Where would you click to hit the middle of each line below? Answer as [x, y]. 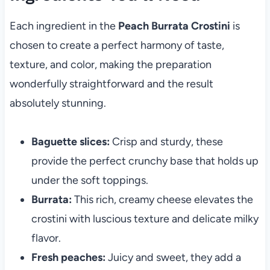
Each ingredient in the [64, 26]
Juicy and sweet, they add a [173, 258]
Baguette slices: [70, 142]
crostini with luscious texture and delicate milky [145, 219]
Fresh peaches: [68, 258]
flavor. [46, 238]
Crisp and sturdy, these [166, 142]
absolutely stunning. [58, 103]
